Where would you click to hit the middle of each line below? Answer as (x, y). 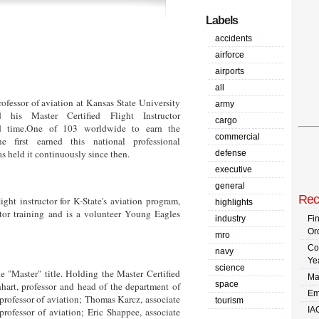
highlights (234, 202)
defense (231, 153)
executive (234, 169)
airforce (230, 55)
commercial (237, 137)
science (230, 268)
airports (230, 71)
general (230, 186)
